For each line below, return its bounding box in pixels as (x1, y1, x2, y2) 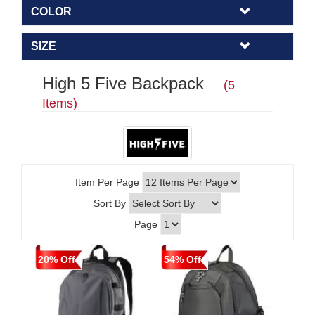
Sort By (94, 197, 126, 209)
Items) (42, 96, 77, 110)
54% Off (164, 253, 201, 265)
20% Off (38, 253, 75, 265)
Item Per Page (75, 176, 139, 188)
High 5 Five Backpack (42, 73, 224, 93)
